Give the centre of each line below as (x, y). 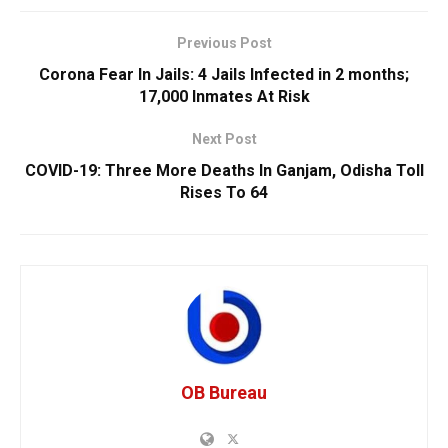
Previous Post (224, 42)
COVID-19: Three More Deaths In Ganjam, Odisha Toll (224, 170)
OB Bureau (224, 392)
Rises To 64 (224, 192)
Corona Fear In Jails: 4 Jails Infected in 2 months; (224, 74)
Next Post (224, 138)
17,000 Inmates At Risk (224, 96)
